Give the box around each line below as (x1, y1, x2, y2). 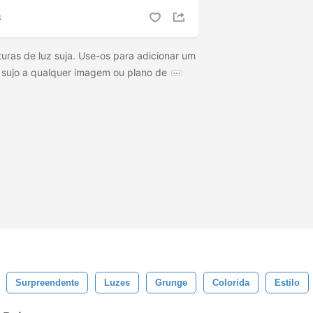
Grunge (155, 277, 187, 288)
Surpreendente (15, 277, 79, 288)
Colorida (212, 277, 249, 288)
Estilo (275, 277, 300, 288)
